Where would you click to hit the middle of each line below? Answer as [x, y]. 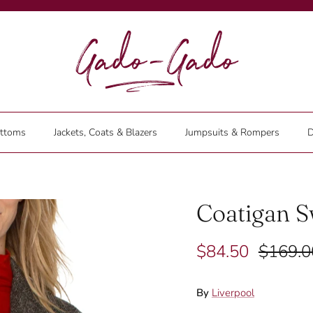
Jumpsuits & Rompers [232, 132]
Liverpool [233, 292]
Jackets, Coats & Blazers [105, 132]
